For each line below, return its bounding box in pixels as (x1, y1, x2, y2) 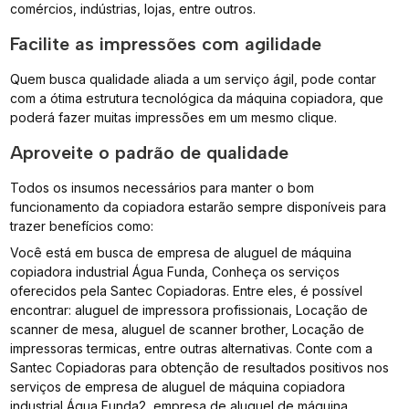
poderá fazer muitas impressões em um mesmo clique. (10, 109, 338, 125)
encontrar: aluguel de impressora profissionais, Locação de (10, 301, 369, 318)
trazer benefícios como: (10, 217, 154, 234)
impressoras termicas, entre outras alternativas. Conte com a (10, 340, 373, 356)
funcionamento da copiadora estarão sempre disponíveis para (10, 198, 387, 215)
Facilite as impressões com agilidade (10, 32, 322, 55)
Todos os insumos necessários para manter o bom (10, 179, 315, 195)
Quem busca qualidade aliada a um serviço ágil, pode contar (10, 70, 377, 87)
